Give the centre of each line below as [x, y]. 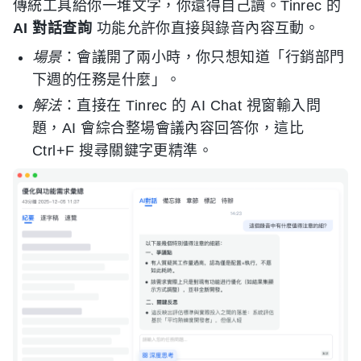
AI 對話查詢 [53, 29]
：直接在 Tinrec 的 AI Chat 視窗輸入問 [191, 106]
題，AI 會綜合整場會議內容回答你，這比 [168, 129]
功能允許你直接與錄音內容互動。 [206, 29]
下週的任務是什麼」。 [107, 80]
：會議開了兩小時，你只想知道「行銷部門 [203, 58]
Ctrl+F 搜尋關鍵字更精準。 [123, 151]
